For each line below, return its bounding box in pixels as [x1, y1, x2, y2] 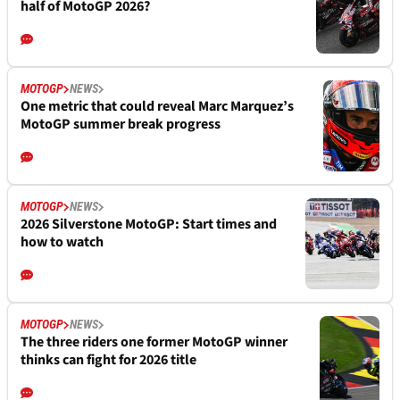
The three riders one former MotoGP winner [21, 332, 287, 353]
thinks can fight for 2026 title [21, 350, 196, 371]
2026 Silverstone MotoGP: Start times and [21, 214, 277, 235]
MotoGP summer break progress [21, 114, 221, 135]
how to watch [21, 232, 104, 253]
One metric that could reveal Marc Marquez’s [21, 96, 294, 117]
